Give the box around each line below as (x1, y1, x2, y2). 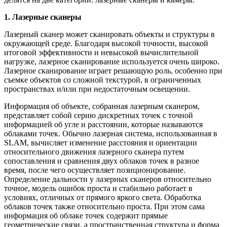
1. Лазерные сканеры (4, 13, 82, 22)
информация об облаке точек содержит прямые (4, 211, 168, 220)
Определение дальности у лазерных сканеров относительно (4, 175, 211, 184)
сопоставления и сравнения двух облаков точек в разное (4, 157, 199, 166)
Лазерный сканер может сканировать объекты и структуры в (4, 30, 215, 39)
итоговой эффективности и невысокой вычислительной (4, 48, 199, 57)
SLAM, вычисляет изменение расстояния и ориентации (4, 138, 197, 147)
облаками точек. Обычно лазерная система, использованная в (4, 129, 217, 138)
